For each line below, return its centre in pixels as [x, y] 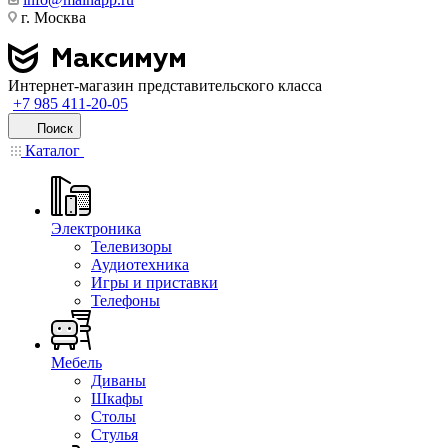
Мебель [76, 362]
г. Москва [51, 17]
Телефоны [125, 300]
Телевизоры [131, 246]
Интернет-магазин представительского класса [165, 85]
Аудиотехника [140, 264]
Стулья [114, 434]
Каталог [52, 150]
